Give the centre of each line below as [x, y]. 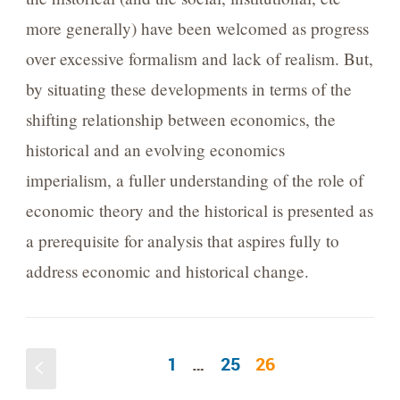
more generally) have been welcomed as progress [197, 29]
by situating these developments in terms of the [188, 89]
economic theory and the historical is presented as [199, 211]
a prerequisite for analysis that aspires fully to [182, 241]
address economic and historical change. [167, 271]
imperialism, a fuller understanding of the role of [194, 180]
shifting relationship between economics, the [180, 120]
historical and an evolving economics [155, 150]
